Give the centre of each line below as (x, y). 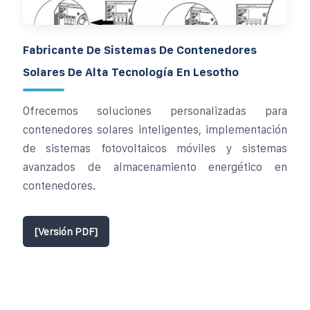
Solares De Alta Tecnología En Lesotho (131, 72)
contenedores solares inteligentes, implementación (155, 129)
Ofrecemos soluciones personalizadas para (155, 111)
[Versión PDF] (66, 231)
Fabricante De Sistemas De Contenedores (140, 49)
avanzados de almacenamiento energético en (155, 167)
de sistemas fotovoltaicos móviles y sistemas (155, 148)
